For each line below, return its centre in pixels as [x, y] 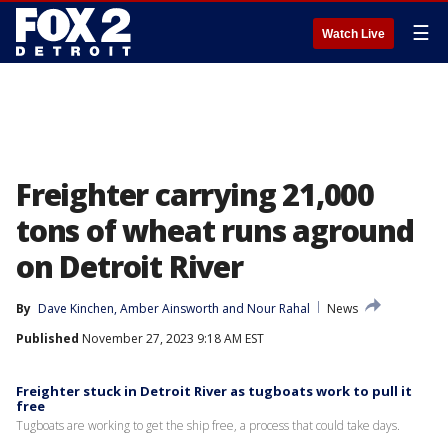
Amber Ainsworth [169, 308]
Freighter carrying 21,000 [195, 194]
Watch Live [353, 34]
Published [47, 338]
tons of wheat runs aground [215, 230]
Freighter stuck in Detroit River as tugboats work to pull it [214, 391]
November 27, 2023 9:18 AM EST [171, 338]
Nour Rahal [278, 308]
